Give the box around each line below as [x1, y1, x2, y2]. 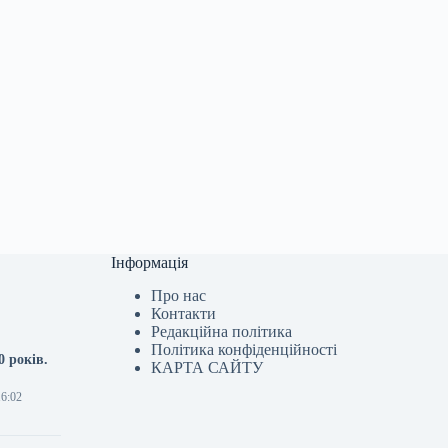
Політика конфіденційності [151, 341, 338, 358]
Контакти [151, 305, 217, 322]
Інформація [111, 254, 189, 272]
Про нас [151, 287, 207, 304]
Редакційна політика [151, 323, 293, 340]
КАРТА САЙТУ [151, 359, 264, 376]
